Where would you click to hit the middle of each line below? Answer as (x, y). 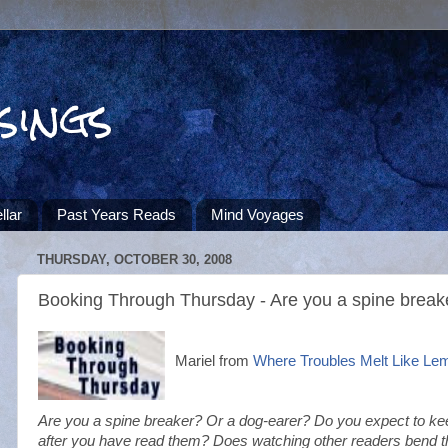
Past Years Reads (116, 215)
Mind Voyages (257, 215)
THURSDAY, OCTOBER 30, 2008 (134, 260)
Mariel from (214, 361)
